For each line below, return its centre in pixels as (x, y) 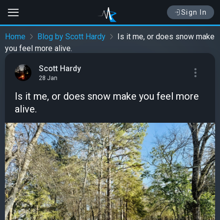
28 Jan (48, 78)
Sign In (194, 12)
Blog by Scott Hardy (71, 37)
